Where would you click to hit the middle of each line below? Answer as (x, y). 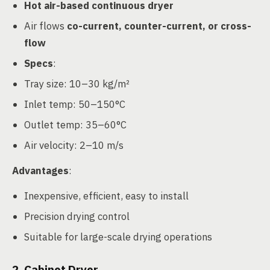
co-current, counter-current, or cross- (159, 26)
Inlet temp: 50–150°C (75, 104)
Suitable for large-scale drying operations (118, 237)
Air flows (46, 26)
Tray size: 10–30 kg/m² (77, 84)
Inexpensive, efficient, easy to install (106, 196)
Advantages (40, 171)
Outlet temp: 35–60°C (75, 125)
